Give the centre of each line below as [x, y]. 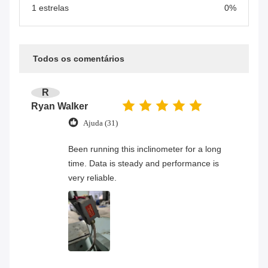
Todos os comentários [79, 58]
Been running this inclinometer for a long [145, 149]
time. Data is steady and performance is [144, 163]
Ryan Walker [60, 106]
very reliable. [92, 177]
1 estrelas [50, 7]
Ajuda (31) [100, 123]
